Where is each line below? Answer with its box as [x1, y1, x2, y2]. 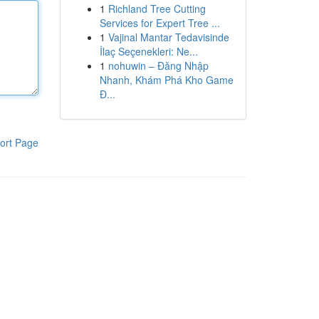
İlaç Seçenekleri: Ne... [99, 44, 198, 58]
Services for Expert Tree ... [99, 16, 220, 30]
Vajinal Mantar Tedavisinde [108, 30, 229, 44]
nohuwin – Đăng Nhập [108, 58, 209, 73]
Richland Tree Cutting [108, 1, 206, 16]
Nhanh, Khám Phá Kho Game [99, 73, 234, 87]
